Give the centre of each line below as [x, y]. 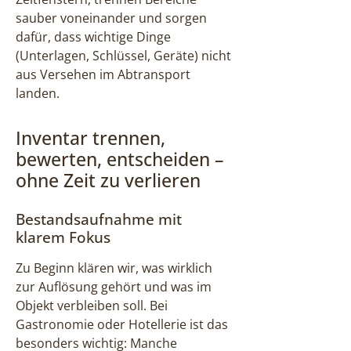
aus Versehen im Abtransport [103, 74]
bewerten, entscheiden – [120, 159]
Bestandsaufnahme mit [99, 219]
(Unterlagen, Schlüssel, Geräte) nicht [123, 55]
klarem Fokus [63, 237]
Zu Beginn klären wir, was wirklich [114, 268]
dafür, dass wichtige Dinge [93, 36]
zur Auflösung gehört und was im [114, 286]
